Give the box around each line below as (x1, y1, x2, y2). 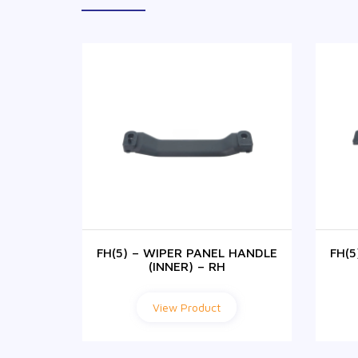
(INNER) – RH (148, 258, 225, 273)
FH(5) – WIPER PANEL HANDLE (96, 245, 277, 260)
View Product (153, 300, 221, 314)
